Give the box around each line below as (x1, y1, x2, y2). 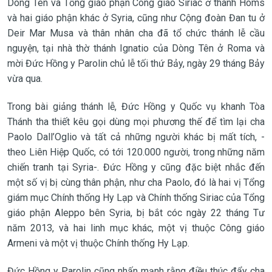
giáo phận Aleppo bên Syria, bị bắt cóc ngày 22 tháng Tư (7, 206, 265, 219)
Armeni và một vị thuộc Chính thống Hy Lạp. (7, 237, 189, 249)
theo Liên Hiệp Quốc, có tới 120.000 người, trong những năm (7, 146, 265, 158)
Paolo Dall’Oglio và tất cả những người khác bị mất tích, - (7, 131, 265, 143)
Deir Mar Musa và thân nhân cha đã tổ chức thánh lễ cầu (7, 27, 265, 39)
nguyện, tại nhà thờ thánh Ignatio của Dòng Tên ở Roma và (7, 42, 265, 54)
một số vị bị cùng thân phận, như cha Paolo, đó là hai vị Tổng (7, 176, 265, 188)
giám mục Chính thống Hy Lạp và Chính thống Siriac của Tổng (7, 191, 265, 203)
